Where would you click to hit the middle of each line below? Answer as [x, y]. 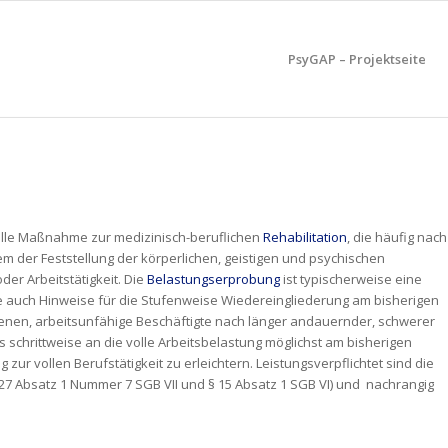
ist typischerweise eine [351, 279]
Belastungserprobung [213, 279]
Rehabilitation [305, 237]
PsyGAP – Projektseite [357, 59]
